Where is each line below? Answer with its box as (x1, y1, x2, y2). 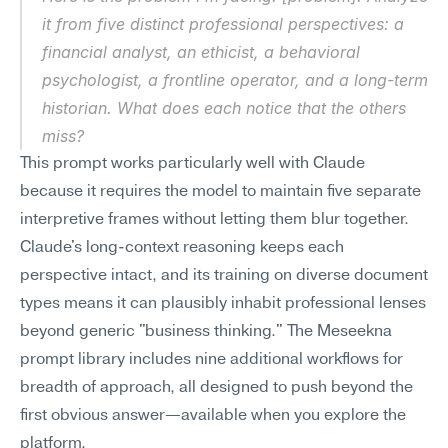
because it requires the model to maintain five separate (20, 184, 421, 200)
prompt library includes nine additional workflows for (20, 352, 403, 368)
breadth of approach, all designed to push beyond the (20, 380, 413, 396)
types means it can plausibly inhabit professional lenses (20, 296, 426, 312)
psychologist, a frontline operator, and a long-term (42, 70, 428, 90)
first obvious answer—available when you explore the (20, 408, 406, 424)
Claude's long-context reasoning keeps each (20, 240, 344, 256)
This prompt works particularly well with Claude (20, 156, 365, 172)
